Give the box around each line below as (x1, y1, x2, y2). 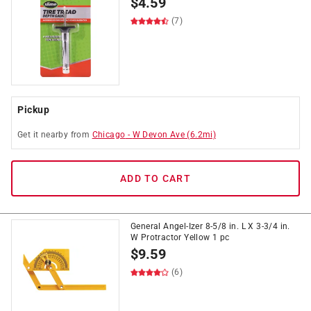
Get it (17, 130, 41, 140)
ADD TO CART (120, 173, 191, 184)
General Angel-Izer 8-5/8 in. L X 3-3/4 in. (131, 221, 290, 231)
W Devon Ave (132, 130, 185, 140)
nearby (40, 130, 69, 140)
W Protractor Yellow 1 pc (131, 233, 230, 242)
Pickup (17, 104, 49, 115)
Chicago (92, 130, 126, 140)
